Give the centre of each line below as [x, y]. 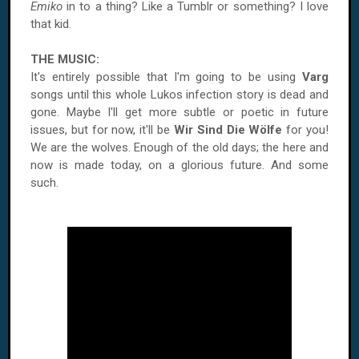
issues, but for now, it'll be [102, 130]
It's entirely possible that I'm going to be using [166, 77]
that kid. [51, 24]
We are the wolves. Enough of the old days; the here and [179, 147]
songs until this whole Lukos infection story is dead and [179, 95]
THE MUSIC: [65, 59]
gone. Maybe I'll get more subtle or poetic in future [179, 112]
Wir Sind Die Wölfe [228, 130]
